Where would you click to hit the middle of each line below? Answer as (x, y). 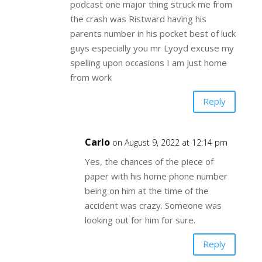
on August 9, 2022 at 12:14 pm (170, 142)
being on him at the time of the (146, 190)
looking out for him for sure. (140, 220)
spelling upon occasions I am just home (148, 62)
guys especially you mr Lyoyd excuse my (152, 48)
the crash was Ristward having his (138, 18)
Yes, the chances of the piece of (149, 161)
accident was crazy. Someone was (153, 205)
